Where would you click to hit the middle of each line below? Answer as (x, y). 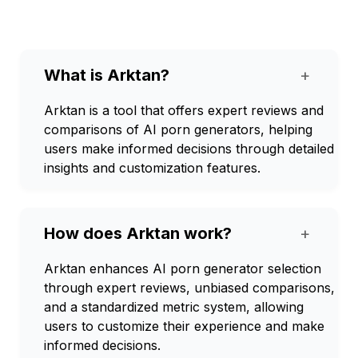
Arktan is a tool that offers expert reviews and (184, 110)
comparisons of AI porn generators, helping (178, 129)
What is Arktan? (107, 75)
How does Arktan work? (138, 233)
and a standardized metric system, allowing (174, 307)
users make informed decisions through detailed (189, 149)
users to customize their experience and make (184, 326)
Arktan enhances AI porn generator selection (183, 268)
